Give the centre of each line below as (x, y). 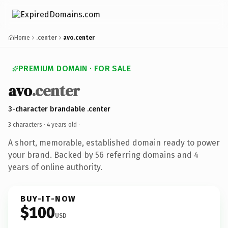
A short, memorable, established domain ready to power (114, 142)
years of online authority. (55, 167)
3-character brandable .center (59, 109)
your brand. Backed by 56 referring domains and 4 (103, 155)
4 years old (62, 124)
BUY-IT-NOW (48, 198)
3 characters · (27, 124)
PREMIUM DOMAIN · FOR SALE (75, 68)
